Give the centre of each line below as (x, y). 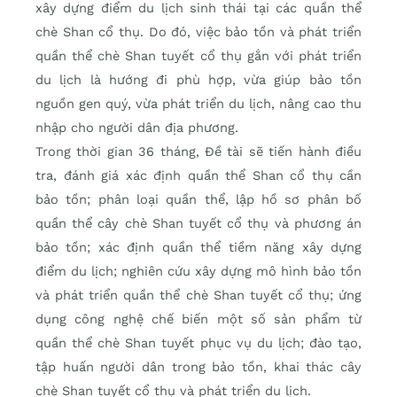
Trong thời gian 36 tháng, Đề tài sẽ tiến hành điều (198, 151)
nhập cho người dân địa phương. (137, 127)
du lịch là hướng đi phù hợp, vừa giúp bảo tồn (198, 79)
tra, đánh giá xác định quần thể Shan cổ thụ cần (198, 175)
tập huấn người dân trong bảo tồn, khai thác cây (198, 366)
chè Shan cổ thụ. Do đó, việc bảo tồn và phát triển (198, 31)
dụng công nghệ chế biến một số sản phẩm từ (198, 319)
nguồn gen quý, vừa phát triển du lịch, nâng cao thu (198, 103)
